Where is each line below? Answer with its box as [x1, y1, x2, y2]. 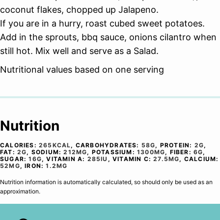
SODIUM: [31, 148, 64, 156]
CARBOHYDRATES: [75, 141, 141, 149]
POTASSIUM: [91, 148, 137, 156]
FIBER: [169, 148, 194, 156]
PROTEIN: [160, 141, 194, 149]
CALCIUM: [184, 155, 219, 163]
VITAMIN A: [46, 155, 87, 163]
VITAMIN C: [112, 155, 154, 163]
